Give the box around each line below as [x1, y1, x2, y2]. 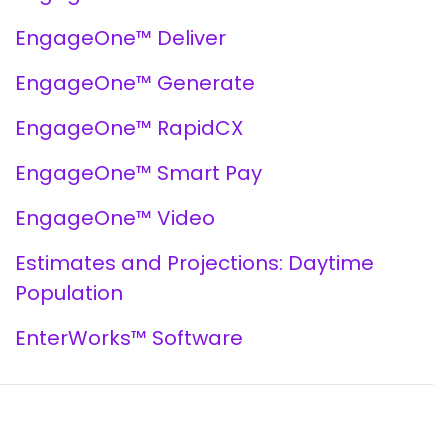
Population [14, 279, 123, 307]
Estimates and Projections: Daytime [14, 249, 374, 277]
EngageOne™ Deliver [14, 24, 226, 52]
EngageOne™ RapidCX [14, 114, 243, 142]
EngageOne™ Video [14, 204, 215, 232]
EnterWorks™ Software [14, 324, 243, 352]
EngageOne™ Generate [14, 69, 255, 97]
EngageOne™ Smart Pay [14, 159, 262, 187]
